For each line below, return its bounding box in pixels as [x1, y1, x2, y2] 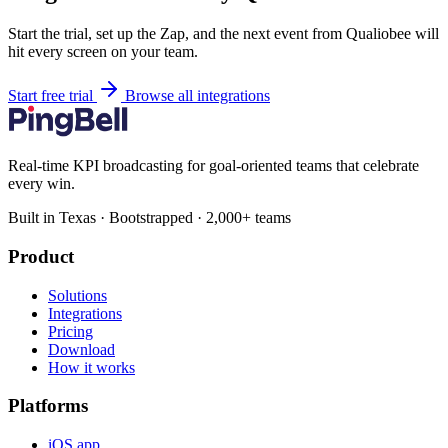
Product [8, 245, 74, 267]
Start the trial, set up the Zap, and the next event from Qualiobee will [8, 25, 439, 43]
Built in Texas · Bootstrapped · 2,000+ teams [8, 209, 291, 227]
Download [48, 340, 115, 358]
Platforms [8, 395, 88, 417]
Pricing [48, 322, 93, 340]
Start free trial [8, 87, 97, 105]
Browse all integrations [125, 87, 270, 105]
